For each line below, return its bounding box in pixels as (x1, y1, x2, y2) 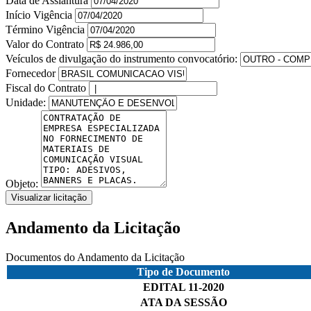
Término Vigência (6, 23, 87, 35)
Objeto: (6, 177, 41, 190)
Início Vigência (6, 8, 75, 21)
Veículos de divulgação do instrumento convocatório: (6, 52, 237, 65)
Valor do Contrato (6, 37, 87, 50)
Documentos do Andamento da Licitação (6, 251, 185, 263)
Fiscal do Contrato (6, 81, 89, 94)
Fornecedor (6, 67, 58, 79)
